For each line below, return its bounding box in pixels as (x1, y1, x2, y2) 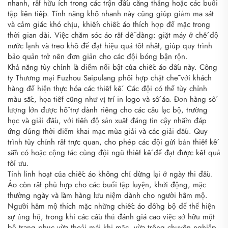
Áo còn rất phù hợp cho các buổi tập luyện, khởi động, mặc (8, 179, 206, 190)
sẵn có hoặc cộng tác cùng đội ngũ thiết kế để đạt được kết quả (8, 147, 220, 158)
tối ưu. (8, 157, 29, 169)
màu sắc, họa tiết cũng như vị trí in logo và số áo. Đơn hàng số (8, 93, 216, 105)
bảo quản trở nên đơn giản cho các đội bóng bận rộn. (8, 50, 188, 62)
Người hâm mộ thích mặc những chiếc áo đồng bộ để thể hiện (8, 200, 215, 212)
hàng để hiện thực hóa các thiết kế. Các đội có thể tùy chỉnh (8, 82, 207, 94)
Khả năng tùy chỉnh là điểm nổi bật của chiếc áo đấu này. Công (8, 61, 217, 73)
